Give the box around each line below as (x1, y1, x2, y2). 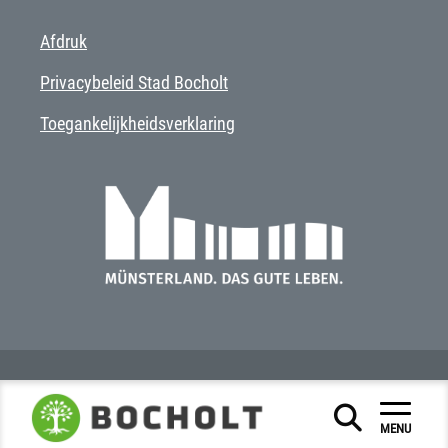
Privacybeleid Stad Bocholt (40, 72, 228, 93)
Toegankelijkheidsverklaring (40, 113, 235, 134)
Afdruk (40, 31, 87, 52)
